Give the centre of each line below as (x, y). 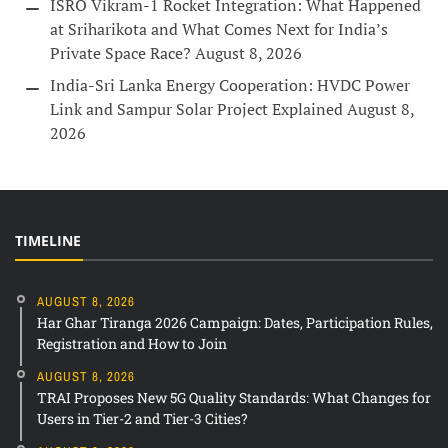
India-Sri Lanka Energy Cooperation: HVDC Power (230, 85)
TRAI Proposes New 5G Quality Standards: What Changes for (234, 398)
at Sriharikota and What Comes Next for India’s (219, 29)
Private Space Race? (120, 53)
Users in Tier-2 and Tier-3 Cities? (142, 419)
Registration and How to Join (132, 344)
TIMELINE (48, 241)
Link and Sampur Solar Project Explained (196, 109)
